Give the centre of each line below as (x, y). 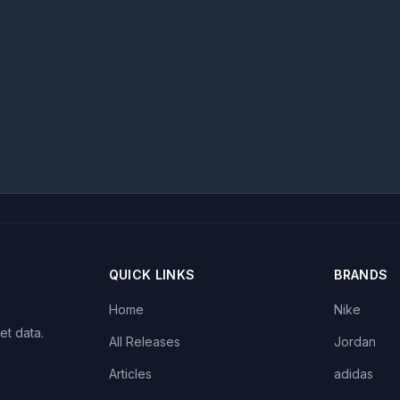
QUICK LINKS (152, 274)
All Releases (144, 341)
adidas (354, 373)
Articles (130, 373)
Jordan (355, 341)
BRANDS (361, 274)
